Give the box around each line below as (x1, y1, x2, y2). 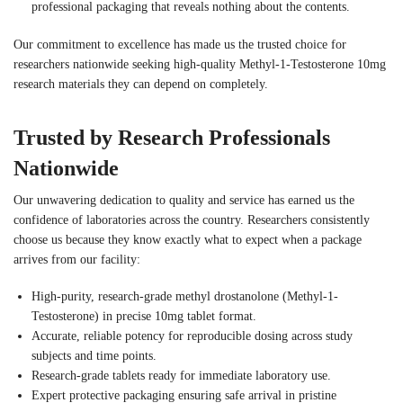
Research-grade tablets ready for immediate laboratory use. (31, 368, 331, 382)
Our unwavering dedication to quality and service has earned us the (13, 193, 354, 207)
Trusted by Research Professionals (13, 125, 330, 149)
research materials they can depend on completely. (13, 76, 268, 91)
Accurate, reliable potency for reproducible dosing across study (31, 328, 353, 343)
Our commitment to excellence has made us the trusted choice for (13, 37, 346, 51)
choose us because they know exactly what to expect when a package (13, 232, 362, 246)
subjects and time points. (31, 348, 157, 363)
